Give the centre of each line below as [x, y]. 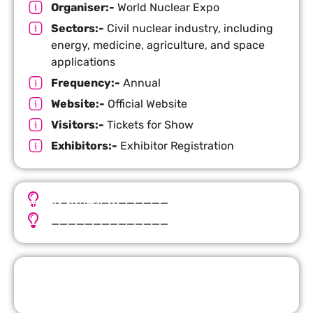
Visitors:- [77, 124]
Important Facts [71, 203]
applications [83, 61]
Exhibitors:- [84, 145]
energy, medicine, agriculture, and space [158, 45]
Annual [140, 82]
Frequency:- [85, 82]
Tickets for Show [148, 124]
